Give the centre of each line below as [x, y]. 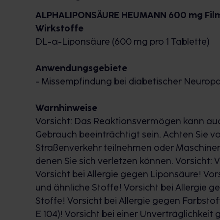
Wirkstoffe [59, 28]
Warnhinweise [66, 108]
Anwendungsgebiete [81, 68]
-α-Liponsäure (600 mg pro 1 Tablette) [128, 42]
